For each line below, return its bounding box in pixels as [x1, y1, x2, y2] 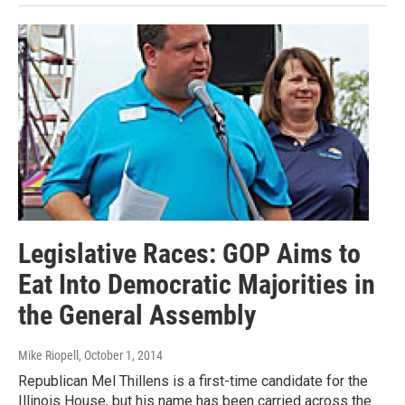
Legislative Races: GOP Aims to [18, 237, 361, 269]
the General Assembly [18, 298, 256, 331]
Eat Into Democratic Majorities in [18, 268, 375, 300]
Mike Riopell [18, 347, 79, 363]
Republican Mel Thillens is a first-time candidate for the [18, 372, 368, 390]
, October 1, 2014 [79, 347, 163, 363]
